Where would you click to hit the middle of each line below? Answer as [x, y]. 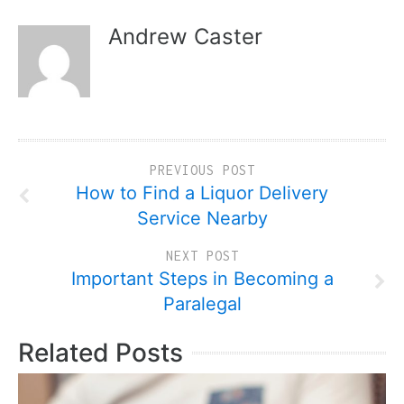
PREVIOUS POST [202, 170]
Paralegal [202, 303]
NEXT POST [202, 255]
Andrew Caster [185, 36]
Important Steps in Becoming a [202, 278]
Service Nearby [202, 218]
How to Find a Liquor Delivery [202, 193]
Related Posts [101, 352]
